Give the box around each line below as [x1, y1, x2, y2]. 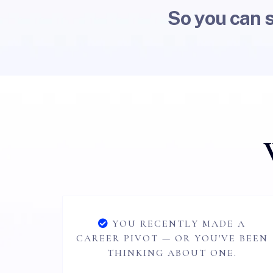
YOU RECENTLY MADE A [112, 218, 246, 230]
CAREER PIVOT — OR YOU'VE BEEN [76, 232, 268, 244]
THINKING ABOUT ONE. [107, 247, 237, 259]
